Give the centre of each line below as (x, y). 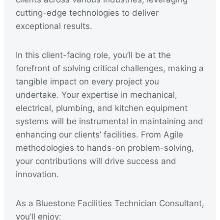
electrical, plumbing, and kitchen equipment (102, 108)
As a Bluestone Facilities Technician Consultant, (110, 203)
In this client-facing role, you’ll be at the (93, 55)
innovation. (37, 174)
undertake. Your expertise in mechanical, (96, 95)
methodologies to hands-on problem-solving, (105, 148)
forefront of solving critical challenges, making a (110, 68)
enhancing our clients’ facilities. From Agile (99, 135)
